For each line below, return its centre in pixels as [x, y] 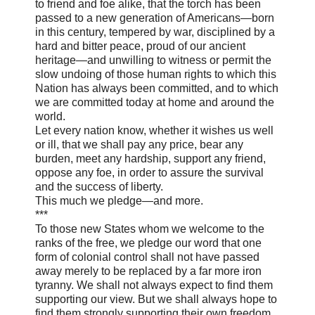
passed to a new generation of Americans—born [155, 18]
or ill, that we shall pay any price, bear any [139, 145]
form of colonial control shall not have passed [147, 257]
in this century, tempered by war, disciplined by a [155, 32]
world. [50, 117]
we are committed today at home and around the [155, 103]
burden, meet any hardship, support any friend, [150, 159]
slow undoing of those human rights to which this [156, 75]
